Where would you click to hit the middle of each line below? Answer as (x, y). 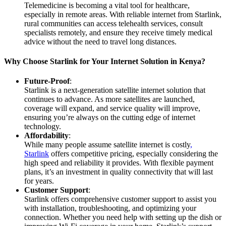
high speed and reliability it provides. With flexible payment (119, 163)
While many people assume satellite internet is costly (107, 145)
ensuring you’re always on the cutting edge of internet (110, 118)
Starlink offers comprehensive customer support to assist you (120, 199)
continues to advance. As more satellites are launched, (109, 99)
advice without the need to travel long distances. (100, 41)
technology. (43, 127)
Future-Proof (47, 81)
